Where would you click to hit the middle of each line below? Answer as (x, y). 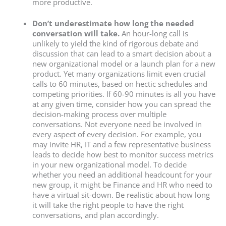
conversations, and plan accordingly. (95, 215)
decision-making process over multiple (99, 114)
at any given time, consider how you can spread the (121, 104)
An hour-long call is (154, 34)
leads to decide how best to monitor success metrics (123, 155)
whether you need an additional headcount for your (122, 175)
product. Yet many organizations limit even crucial (119, 74)
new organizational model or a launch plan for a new (124, 64)
